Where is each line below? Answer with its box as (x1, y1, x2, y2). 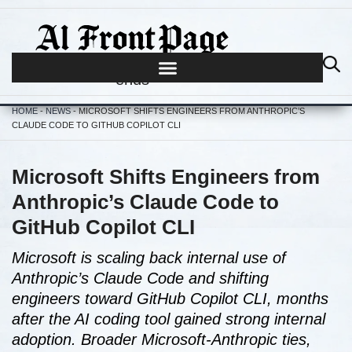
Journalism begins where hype (26, 55, 238, 72)
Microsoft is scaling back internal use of (12, 249, 286, 266)
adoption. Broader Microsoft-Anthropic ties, (12, 331, 311, 348)
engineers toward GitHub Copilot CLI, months (12, 290, 328, 307)
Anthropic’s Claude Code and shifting (12, 269, 269, 287)
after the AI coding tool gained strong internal (12, 310, 325, 328)
